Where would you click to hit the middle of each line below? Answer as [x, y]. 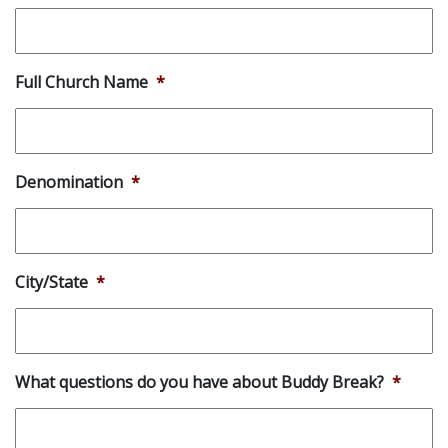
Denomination [69, 182]
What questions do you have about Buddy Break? [199, 382]
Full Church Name [81, 82]
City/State [51, 282]
